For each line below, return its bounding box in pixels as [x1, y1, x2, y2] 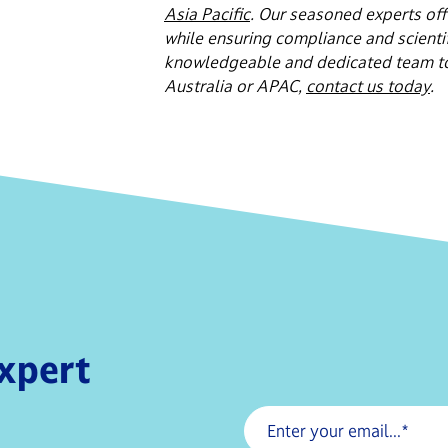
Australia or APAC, [164, 75, 306, 96]
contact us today [306, 75, 430, 96]
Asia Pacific [164, 3, 250, 24]
